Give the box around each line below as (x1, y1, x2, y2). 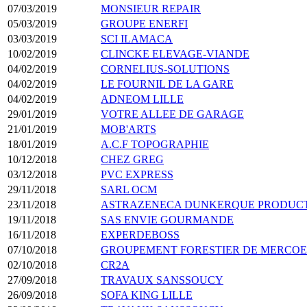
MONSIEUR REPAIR (101, 2, 201, 14)
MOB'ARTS (101, 123, 156, 135)
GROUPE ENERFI (101, 17, 188, 29)
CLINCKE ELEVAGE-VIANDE (101, 47, 249, 60)
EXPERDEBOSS (101, 228, 180, 241)
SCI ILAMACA (101, 32, 173, 45)
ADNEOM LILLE (101, 93, 184, 105)
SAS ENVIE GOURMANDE (101, 213, 234, 225)
